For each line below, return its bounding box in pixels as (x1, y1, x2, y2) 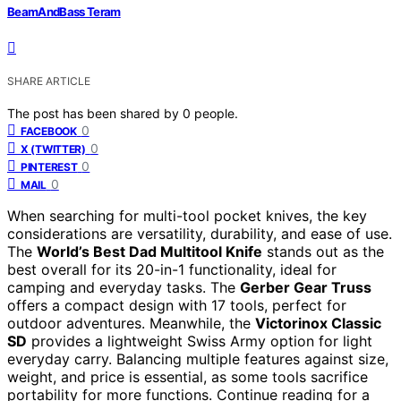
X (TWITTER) (21, 141, 86, 156)
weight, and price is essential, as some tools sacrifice (7, 367, 368, 386)
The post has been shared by (7, 105, 183, 121)
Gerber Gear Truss (240, 277, 371, 296)
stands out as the (262, 242, 384, 260)
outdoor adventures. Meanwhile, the (7, 313, 255, 332)
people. (194, 105, 238, 121)
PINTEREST (21, 159, 78, 174)
